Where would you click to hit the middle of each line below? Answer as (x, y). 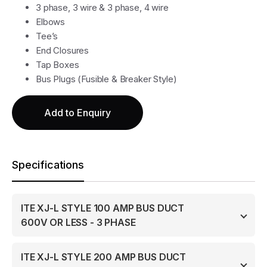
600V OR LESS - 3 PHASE (78, 223)
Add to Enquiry (77, 113)
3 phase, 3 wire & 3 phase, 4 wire (102, 8)
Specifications (48, 165)
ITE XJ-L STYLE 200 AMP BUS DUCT (104, 257)
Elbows (51, 22)
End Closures (63, 51)
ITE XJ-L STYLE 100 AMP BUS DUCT (103, 208)
